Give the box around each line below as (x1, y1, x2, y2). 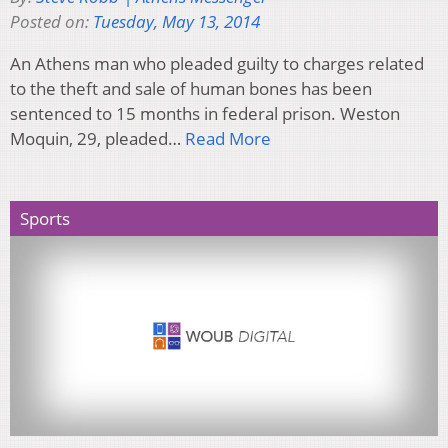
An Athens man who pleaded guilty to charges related (10, 51, 424, 75)
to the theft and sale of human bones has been (10, 76, 372, 100)
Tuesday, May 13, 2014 (93, 9, 260, 33)
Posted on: (10, 9, 93, 33)
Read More (185, 126, 271, 150)
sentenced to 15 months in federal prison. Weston (10, 101, 400, 125)
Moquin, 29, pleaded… (10, 126, 185, 150)
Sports (20, 206, 70, 230)
